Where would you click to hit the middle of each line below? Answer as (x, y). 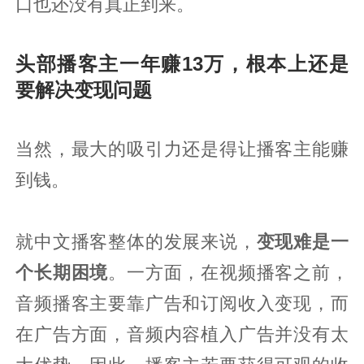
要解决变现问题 (84, 89)
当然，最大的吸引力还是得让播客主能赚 (182, 149)
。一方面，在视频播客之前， (228, 273)
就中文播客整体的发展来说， (136, 242)
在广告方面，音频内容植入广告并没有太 (182, 334)
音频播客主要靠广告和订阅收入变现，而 (182, 303)
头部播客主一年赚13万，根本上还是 (182, 63)
